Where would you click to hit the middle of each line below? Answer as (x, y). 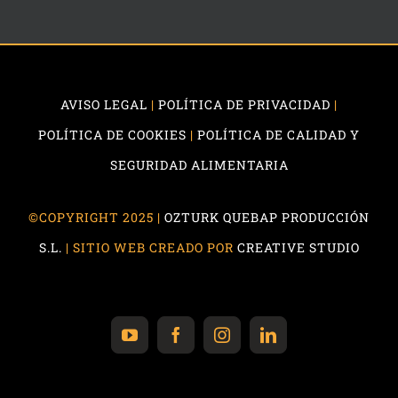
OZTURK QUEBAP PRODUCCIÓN (267, 217)
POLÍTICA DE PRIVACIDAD (244, 104)
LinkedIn (300, 342)
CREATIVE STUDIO (298, 247)
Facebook (209, 342)
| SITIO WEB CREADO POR (149, 247)
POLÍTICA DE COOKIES (112, 134)
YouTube (160, 342)
